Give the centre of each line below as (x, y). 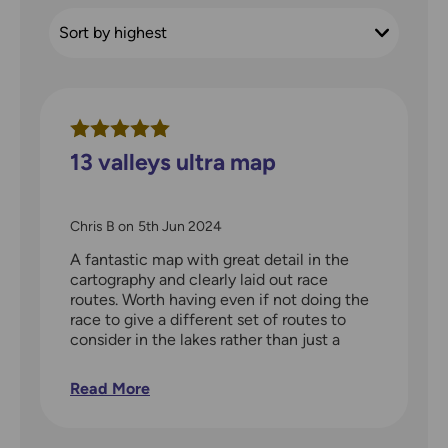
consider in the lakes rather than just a (205, 339)
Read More (110, 388)
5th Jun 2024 (180, 226)
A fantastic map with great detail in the (209, 259)
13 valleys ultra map (173, 161)
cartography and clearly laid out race (199, 279)
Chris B (94, 226)
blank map (106, 359)
